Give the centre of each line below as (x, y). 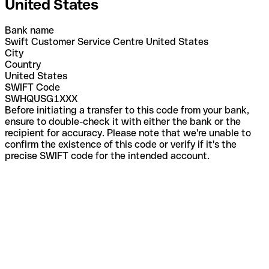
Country (23, 64)
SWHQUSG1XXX (41, 98)
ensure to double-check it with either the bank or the (123, 121)
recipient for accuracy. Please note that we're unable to (128, 133)
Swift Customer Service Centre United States (107, 41)
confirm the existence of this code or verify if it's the (121, 144)
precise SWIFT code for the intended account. (107, 156)
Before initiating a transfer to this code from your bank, (127, 110)
